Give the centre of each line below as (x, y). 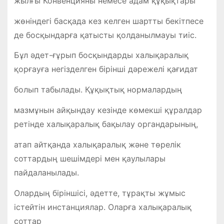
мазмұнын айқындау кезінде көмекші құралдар (108, 110)
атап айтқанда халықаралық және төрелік (97, 144)
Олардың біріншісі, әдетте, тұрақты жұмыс (99, 193)
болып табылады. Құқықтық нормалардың (98, 90)
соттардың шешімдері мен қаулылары (89, 158)
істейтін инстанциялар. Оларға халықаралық (102, 207)
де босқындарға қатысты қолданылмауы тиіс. (105, 35)
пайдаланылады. (46, 172)
